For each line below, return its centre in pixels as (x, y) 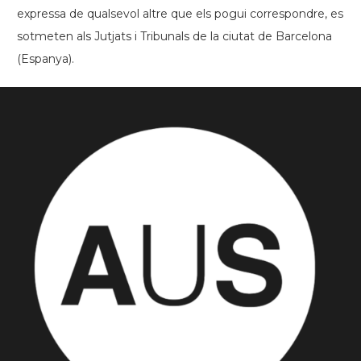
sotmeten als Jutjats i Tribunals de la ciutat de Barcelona (174, 36)
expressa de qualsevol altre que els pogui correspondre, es (180, 14)
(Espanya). (46, 59)
